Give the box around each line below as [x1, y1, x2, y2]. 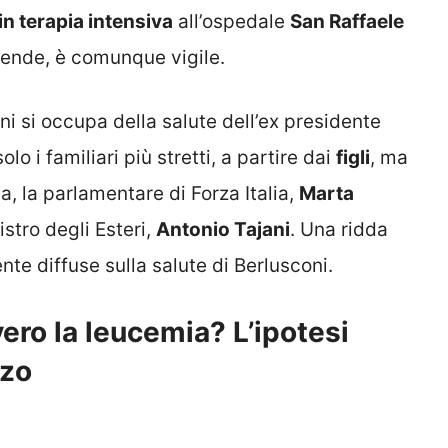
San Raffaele [290, 9, 404, 33]
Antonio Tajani [156, 218, 290, 242]
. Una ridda [290, 218, 388, 242]
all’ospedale [173, 9, 290, 33]
